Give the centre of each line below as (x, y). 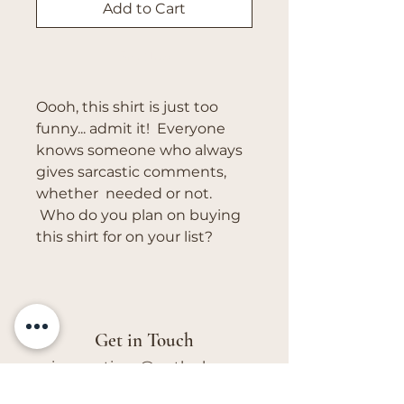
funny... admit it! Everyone (131, 129)
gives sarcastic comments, (131, 172)
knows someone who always (139, 151)
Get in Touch (144, 341)
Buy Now (144, 57)
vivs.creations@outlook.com (144, 367)
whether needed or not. (126, 194)
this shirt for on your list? (124, 237)
